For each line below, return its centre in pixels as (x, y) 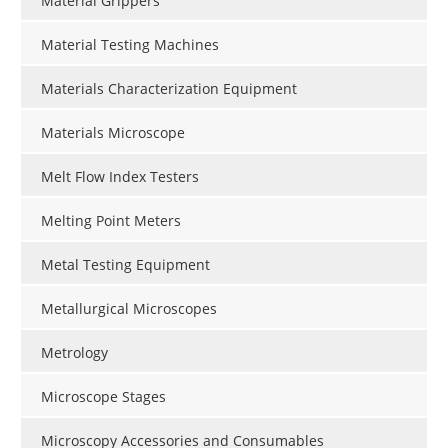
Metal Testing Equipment (125, 264)
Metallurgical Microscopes (129, 308)
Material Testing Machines (130, 44)
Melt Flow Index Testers (120, 176)
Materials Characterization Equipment (169, 88)
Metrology (74, 352)
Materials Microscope (113, 132)
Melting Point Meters (111, 220)
